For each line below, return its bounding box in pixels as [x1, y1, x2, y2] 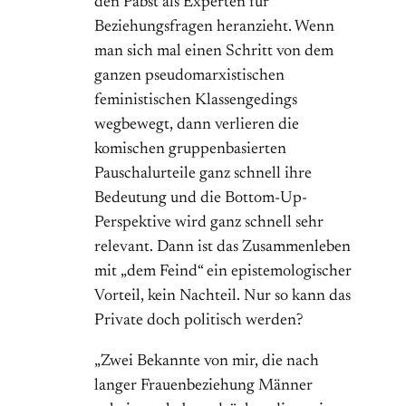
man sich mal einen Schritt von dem [94, 43, 333, 61]
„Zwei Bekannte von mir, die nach [94, 353, 319, 371]
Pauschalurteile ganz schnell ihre [94, 166, 312, 183]
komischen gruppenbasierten [94, 141, 286, 159]
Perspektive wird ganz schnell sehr [94, 215, 324, 232]
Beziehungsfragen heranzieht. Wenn [94, 19, 334, 36]
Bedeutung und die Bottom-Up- [94, 190, 307, 208]
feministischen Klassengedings [94, 92, 297, 110]
